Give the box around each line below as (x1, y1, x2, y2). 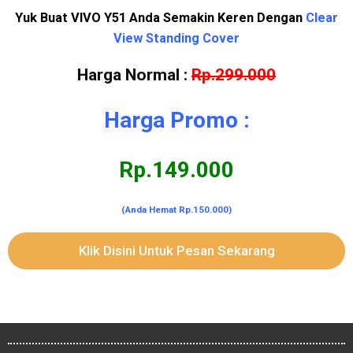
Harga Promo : (103, 107, 250, 134)
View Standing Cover (113, 30, 240, 46)
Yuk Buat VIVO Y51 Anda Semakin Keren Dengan (15, 9, 306, 25)
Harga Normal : (77, 65, 191, 85)
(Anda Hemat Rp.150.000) (121, 204, 232, 216)
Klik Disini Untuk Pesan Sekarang (78, 242, 275, 258)
